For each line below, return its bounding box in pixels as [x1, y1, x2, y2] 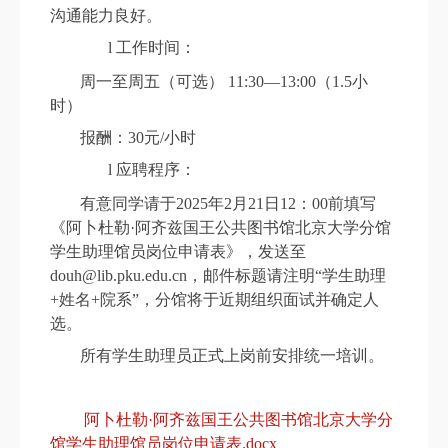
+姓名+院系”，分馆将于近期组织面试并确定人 [50, 291, 379, 309]
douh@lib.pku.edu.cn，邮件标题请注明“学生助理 [50, 267, 386, 285]
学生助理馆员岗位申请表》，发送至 [50, 243, 306, 261]
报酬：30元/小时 [80, 129, 196, 147]
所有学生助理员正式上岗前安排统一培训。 [80, 347, 384, 365]
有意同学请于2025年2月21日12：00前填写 [80, 195, 376, 213]
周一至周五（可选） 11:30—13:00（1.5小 [80, 73, 368, 91]
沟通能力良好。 [50, 7, 162, 25]
